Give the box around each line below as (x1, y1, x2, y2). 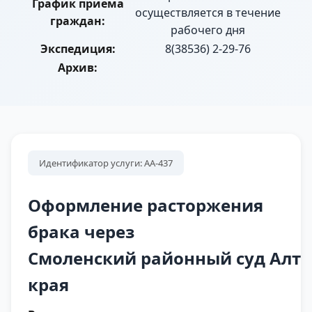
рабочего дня (171, 22, 245, 38)
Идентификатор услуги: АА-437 (39, 157, 173, 170)
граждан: (50, 13, 105, 29)
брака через (28, 220, 134, 244)
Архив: (58, 60, 97, 76)
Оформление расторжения (28, 194, 263, 217)
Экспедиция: (40, 41, 116, 57)
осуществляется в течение (135, 5, 281, 21)
